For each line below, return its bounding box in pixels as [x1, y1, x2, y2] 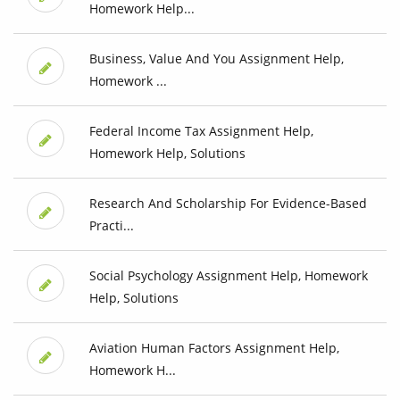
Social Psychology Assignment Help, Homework [88, 267, 368, 285]
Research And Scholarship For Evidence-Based [88, 195, 367, 212]
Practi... [88, 217, 134, 235]
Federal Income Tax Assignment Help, [88, 122, 313, 140]
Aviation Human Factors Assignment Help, [88, 339, 339, 357]
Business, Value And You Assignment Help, [88, 50, 344, 68]
